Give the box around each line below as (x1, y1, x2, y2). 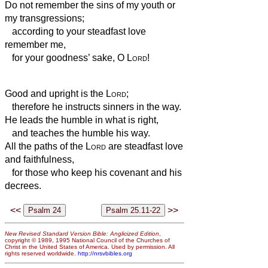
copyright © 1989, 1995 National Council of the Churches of (5, 236, 170, 243)
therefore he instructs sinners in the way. (5, 101, 181, 112)
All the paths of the (5, 141, 86, 151)
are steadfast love (106, 141, 183, 151)
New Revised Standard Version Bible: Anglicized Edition (5, 230, 159, 237)
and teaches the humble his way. (5, 127, 150, 138)
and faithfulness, (5, 154, 74, 165)
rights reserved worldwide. (5, 249, 78, 257)
